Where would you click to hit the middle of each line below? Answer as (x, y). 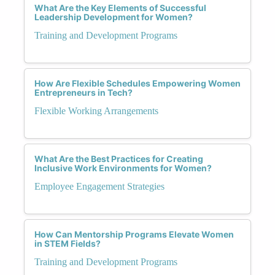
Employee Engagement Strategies (99, 186)
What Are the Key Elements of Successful (120, 7)
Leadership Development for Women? (114, 17)
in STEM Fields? (68, 243)
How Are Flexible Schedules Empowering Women (137, 83)
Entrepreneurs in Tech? (83, 92)
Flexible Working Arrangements (96, 110)
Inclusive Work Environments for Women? (123, 168)
